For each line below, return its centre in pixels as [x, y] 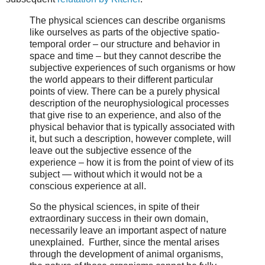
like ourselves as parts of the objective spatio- [125, 32]
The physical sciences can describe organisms [127, 20]
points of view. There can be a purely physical [125, 91]
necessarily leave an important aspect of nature [128, 231]
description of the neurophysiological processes [129, 103]
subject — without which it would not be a [116, 174]
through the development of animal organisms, [126, 254]
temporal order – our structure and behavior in [125, 44]
